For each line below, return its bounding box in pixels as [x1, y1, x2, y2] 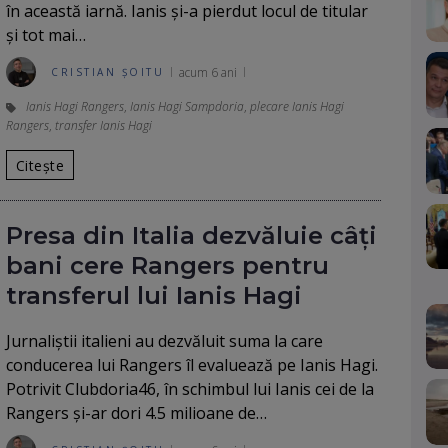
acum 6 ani [179, 63, 237, 81]
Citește [16, 155, 64, 175]
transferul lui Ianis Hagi [6, 281, 302, 310]
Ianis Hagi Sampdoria [130, 98, 244, 115]
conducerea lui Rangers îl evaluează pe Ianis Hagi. [6, 354, 378, 376]
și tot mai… [6, 24, 86, 46]
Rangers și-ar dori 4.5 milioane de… [6, 402, 267, 424]
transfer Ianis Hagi [55, 117, 152, 134]
